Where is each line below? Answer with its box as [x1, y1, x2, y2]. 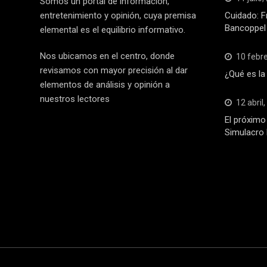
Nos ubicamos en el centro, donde [40, 51, 175, 62]
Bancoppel [225, 23, 266, 34]
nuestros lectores [40, 94, 110, 105]
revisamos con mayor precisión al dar [40, 65, 188, 76]
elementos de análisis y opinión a [40, 79, 170, 91]
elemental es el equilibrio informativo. [40, 24, 185, 36]
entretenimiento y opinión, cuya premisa [40, 10, 196, 21]
